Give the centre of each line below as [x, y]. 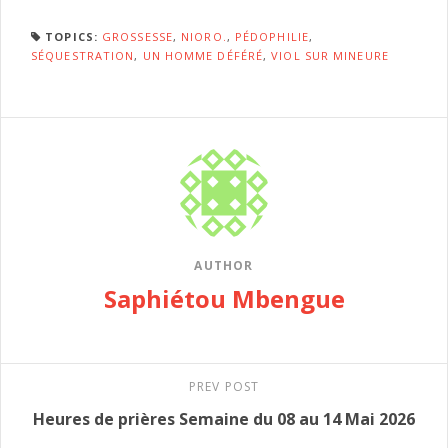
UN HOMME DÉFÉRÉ [203, 55]
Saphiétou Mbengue [224, 298]
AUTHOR [224, 265]
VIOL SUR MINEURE [330, 55]
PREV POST [224, 386]
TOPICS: [71, 36]
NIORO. [204, 36]
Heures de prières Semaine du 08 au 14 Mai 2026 [224, 418]
